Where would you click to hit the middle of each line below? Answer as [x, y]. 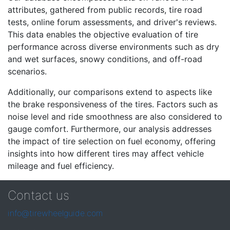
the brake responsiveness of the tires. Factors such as [113, 104]
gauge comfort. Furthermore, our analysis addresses [110, 129]
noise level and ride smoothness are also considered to [115, 117]
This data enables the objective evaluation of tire [103, 34]
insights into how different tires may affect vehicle [106, 154]
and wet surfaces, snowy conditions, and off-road [105, 59]
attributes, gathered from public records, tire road [105, 10]
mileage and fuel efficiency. [61, 166]
